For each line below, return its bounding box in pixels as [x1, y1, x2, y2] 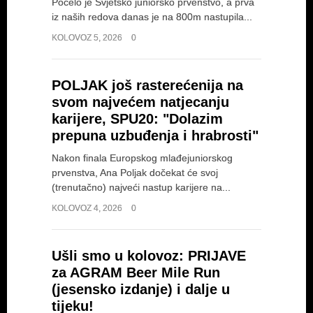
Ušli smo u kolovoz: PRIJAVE [52, 248, 246, 263]
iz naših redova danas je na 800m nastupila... [52, 11, 252, 22]
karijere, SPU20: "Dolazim [52, 111, 223, 126]
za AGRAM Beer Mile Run [52, 265, 220, 280]
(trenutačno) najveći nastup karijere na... [52, 182, 231, 193]
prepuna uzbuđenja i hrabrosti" [52, 128, 259, 143]
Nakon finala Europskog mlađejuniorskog [52, 152, 233, 163]
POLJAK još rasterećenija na [52, 78, 243, 93]
